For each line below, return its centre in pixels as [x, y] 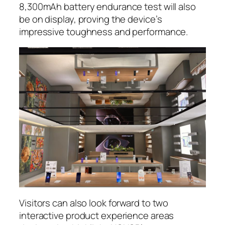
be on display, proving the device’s [91, 19]
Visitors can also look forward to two [94, 203]
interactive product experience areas [97, 215]
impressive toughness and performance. [104, 31]
